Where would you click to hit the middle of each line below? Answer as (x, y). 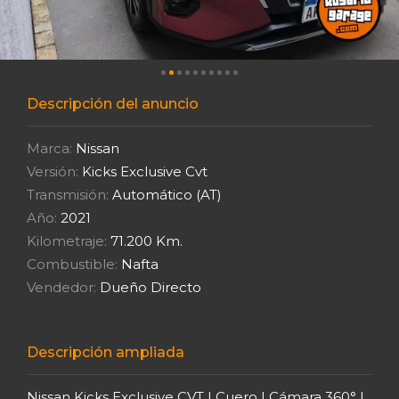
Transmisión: (68, 194)
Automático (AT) (165, 194)
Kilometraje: (67, 240)
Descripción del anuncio (113, 103)
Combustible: (72, 264)
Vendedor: (61, 287)
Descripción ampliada (106, 352)
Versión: (53, 171)
